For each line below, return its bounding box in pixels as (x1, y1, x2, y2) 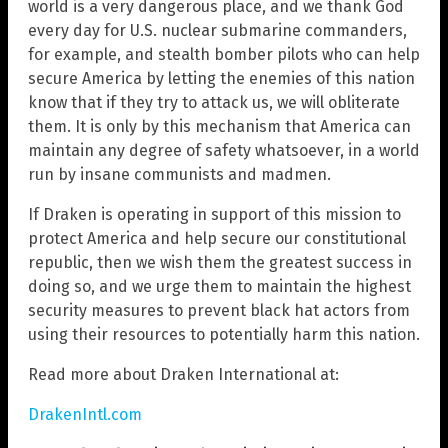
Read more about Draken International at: (28, 365, 339, 385)
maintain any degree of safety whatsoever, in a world (28, 141, 420, 161)
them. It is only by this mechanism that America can (28, 117, 411, 137)
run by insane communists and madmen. (28, 165, 331, 185)
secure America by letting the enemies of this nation (28, 69, 415, 89)
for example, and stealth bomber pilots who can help (28, 45, 420, 65)
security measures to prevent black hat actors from (28, 301, 410, 321)
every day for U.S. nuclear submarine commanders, (28, 21, 407, 41)
